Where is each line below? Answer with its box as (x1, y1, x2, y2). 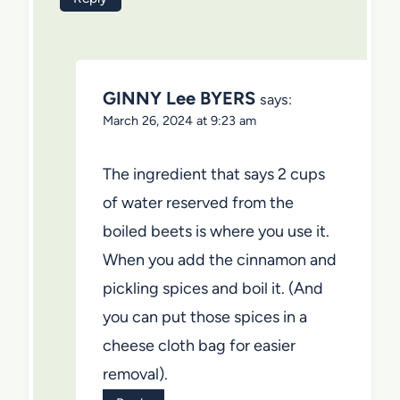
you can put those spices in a (103, 306, 307, 327)
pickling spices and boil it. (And (103, 278, 323, 298)
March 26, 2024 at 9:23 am (103, 112, 256, 129)
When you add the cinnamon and (103, 249, 337, 270)
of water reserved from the (103, 192, 294, 212)
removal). (103, 363, 168, 384)
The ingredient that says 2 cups (103, 163, 325, 184)
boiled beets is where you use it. (103, 221, 329, 241)
